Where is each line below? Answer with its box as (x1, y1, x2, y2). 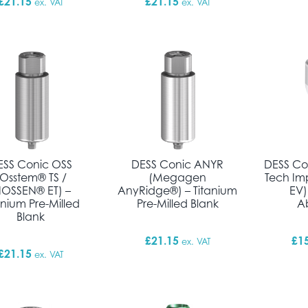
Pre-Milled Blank (136, 196, 219, 210)
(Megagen (148, 170, 207, 184)
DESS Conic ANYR (131, 157, 224, 171)
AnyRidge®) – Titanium (118, 183, 238, 197)
